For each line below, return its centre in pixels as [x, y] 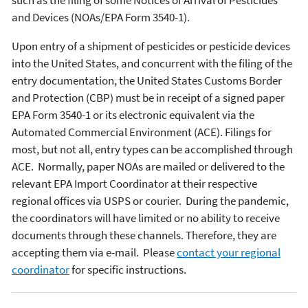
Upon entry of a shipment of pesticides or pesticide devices [151, 46]
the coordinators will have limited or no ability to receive [146, 218]
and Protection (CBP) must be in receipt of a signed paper [148, 98]
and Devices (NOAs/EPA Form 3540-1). [101, 18]
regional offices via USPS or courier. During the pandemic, [150, 201]
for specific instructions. [128, 270]
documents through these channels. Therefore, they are [144, 235]
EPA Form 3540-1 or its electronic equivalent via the [133, 115]
